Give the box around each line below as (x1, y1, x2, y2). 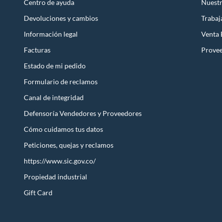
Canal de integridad (24, 93, 84, 102)
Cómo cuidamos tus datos (24, 125, 103, 134)
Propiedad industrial (24, 172, 87, 181)
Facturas (24, 46, 51, 55)
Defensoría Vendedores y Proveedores (24, 109, 142, 118)
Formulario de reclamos (24, 77, 98, 86)
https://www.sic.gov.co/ (24, 157, 96, 166)
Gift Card (24, 188, 53, 197)
